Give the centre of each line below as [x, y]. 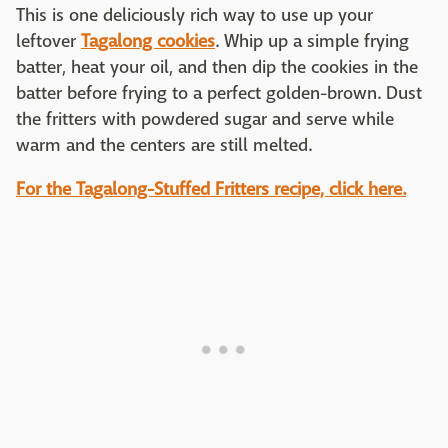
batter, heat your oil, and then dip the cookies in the [217, 67]
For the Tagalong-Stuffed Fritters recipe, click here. [211, 189]
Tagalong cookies [148, 41]
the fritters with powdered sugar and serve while [205, 119]
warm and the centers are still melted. [164, 145]
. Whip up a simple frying [312, 41]
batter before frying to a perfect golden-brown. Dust [219, 93]
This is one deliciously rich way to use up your [194, 15]
